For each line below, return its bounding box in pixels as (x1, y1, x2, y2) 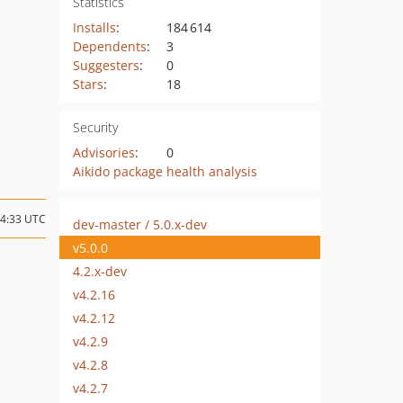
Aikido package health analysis (72, 163, 257, 180)
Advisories (72, 144, 135, 161)
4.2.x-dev (73, 262, 127, 280)
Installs (72, 19, 116, 36)
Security (72, 119, 118, 136)
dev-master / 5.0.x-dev (73, 215, 207, 233)
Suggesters (72, 57, 139, 74)
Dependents (72, 38, 147, 55)
